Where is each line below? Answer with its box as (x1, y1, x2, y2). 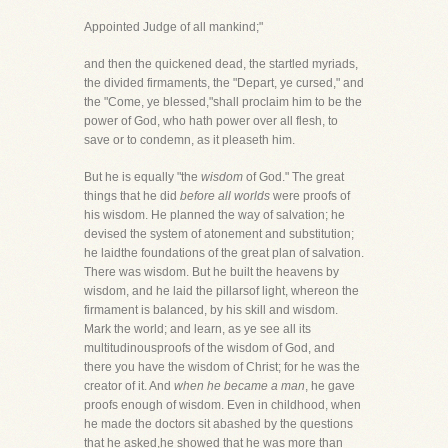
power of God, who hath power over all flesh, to (84, 114, 338, 128)
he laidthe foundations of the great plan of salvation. (84, 246, 364, 260)
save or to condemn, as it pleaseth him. (84, 133, 295, 147)
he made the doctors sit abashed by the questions (84, 417, 353, 431)
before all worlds (180, 189, 270, 203)
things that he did (84, 189, 180, 203)
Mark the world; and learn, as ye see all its (84, 322, 311, 336)
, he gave (305, 379, 355, 393)
